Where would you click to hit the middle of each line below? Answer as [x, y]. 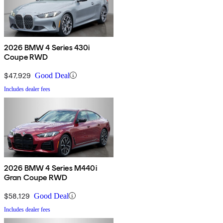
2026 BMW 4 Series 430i [47, 47]
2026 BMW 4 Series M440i [51, 168]
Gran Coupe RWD [36, 177]
